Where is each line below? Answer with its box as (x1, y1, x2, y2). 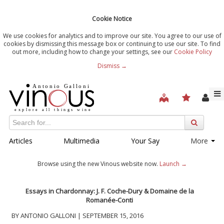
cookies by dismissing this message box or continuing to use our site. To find (3, 39, 220, 48)
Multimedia (63, 135, 100, 145)
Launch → (159, 159, 187, 168)
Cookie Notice (92, 14, 132, 23)
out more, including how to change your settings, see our (12, 47, 174, 56)
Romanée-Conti (86, 195, 133, 204)
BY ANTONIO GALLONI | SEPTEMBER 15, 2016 (11, 210, 143, 220)
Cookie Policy (174, 47, 212, 56)
